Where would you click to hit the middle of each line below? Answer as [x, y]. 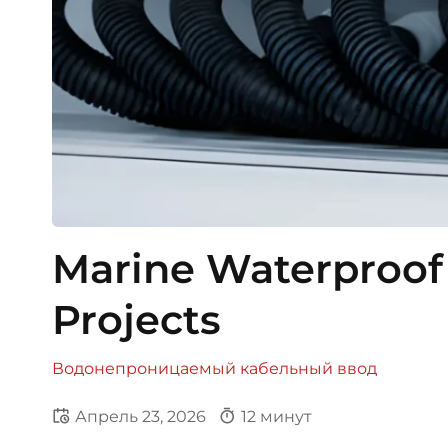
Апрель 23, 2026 [142, 417]
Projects [136, 319]
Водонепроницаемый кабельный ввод [214, 368]
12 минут [276, 417]
